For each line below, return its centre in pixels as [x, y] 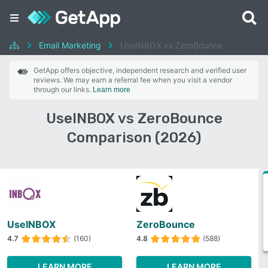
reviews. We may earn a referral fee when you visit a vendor [133, 80]
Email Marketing [70, 45]
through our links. [63, 89]
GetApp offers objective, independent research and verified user [140, 70]
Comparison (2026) [134, 138]
